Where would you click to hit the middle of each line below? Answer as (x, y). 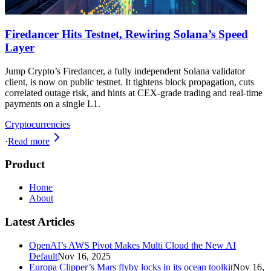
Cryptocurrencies (38, 125)
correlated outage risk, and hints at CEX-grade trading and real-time (134, 93)
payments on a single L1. (53, 104)
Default (43, 256)
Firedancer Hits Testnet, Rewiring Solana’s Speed (126, 34)
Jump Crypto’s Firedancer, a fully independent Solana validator (125, 71)
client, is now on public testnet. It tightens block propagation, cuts (129, 82)
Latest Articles (40, 222)
